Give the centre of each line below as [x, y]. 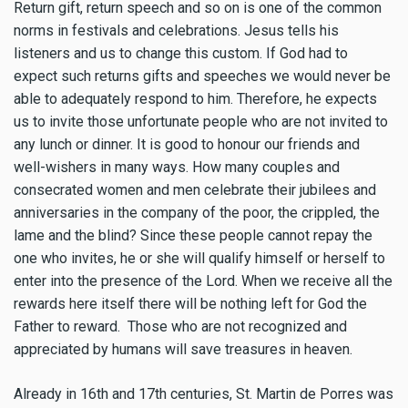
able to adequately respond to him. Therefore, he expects [195, 98]
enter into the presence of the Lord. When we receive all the [203, 280]
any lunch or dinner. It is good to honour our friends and [187, 144]
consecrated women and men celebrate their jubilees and [195, 189]
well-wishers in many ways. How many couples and [177, 167]
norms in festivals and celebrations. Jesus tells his [176, 30]
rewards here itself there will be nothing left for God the [190, 303]
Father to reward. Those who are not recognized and [180, 326]
